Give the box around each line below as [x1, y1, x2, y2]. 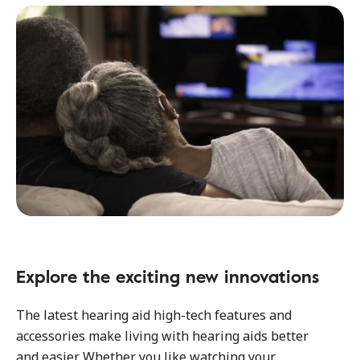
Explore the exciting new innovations [15, 263, 319, 289]
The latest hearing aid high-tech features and [15, 306, 292, 324]
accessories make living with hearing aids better [15, 327, 309, 345]
